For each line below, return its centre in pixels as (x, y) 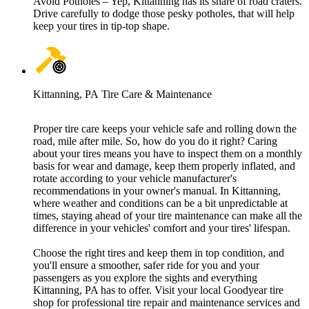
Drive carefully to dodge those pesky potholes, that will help (164, 14)
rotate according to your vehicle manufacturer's (135, 179)
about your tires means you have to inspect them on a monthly (168, 154)
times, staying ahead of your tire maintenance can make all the (168, 216)
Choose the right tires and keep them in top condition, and (159, 253)
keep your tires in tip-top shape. (101, 26)
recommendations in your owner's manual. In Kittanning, (157, 191)
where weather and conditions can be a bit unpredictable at (160, 203)
